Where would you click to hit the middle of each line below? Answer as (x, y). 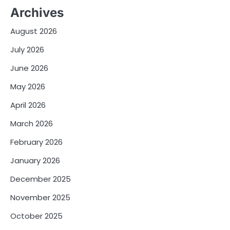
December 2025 (41, 179)
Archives (37, 12)
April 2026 (28, 105)
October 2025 (36, 216)
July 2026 (27, 49)
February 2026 (36, 142)
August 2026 (34, 31)
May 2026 (28, 86)
